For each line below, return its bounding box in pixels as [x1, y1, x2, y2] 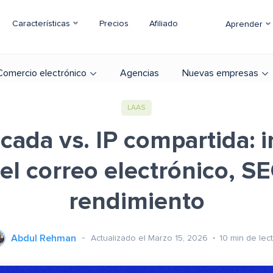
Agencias [120, 68, 159, 78]
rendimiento [68, 190, 205, 214]
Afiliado [149, 19, 178, 28]
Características [12, 19, 73, 28]
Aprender [225, 20, 265, 29]
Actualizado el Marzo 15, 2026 [91, 233, 210, 243]
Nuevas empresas [182, 68, 258, 78]
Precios [99, 19, 129, 28]
